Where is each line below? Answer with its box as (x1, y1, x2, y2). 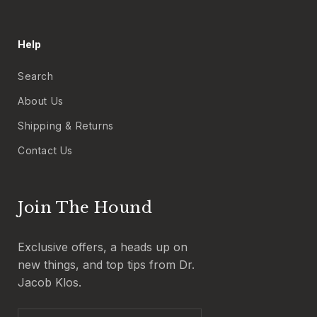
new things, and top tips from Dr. (18, 258, 195, 272)
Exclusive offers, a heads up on (18, 240, 188, 255)
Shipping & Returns (18, 120, 114, 132)
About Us (18, 95, 64, 108)
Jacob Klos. (18, 275, 81, 290)
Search (18, 70, 54, 83)
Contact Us (18, 144, 73, 157)
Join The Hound (18, 198, 153, 218)
